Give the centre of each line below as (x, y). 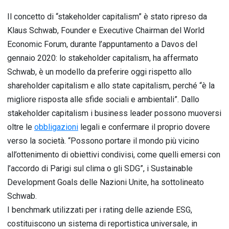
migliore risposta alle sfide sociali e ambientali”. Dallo (103, 99)
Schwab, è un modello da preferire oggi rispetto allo (99, 72)
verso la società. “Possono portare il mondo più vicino (103, 141)
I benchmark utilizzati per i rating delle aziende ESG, (100, 210)
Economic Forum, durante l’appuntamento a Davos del (102, 44)
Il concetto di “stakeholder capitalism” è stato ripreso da (107, 17)
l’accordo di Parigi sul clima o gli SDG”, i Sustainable (100, 168)
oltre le (21, 127)
